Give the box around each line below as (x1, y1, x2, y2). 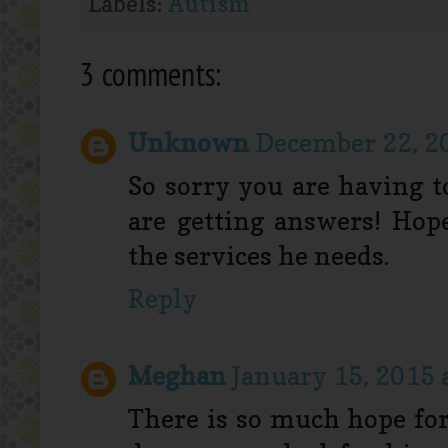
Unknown (128, 127, 249, 159)
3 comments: (80, 53, 221, 96)
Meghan (128, 359, 226, 391)
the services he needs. (128, 240, 389, 272)
